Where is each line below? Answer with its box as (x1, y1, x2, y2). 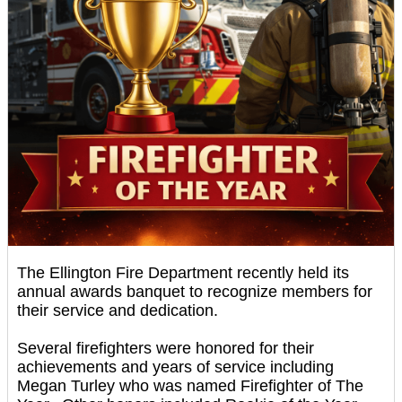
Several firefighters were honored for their (17, 339, 314, 357)
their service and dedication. (17, 301, 218, 319)
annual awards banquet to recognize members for (17, 283, 372, 301)
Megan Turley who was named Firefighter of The (17, 377, 363, 395)
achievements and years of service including (17, 358, 334, 376)
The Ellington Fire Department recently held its (17, 264, 349, 282)
